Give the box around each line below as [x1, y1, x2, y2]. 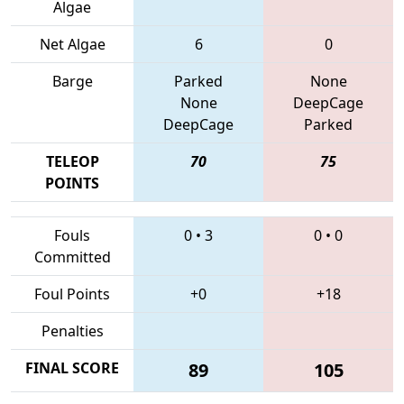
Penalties [41, 320, 104, 341]
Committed [33, 246, 111, 267]
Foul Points [34, 283, 110, 304]
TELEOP [45, 151, 99, 171]
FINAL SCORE [25, 357, 119, 378]
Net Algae [39, 33, 106, 54]
